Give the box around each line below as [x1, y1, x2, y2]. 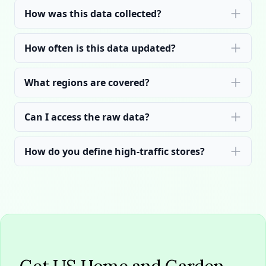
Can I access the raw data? [24, 110, 150, 123]
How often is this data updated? [24, 42, 176, 55]
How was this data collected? [24, 7, 161, 20]
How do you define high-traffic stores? [24, 145, 205, 158]
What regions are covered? [24, 76, 150, 89]
